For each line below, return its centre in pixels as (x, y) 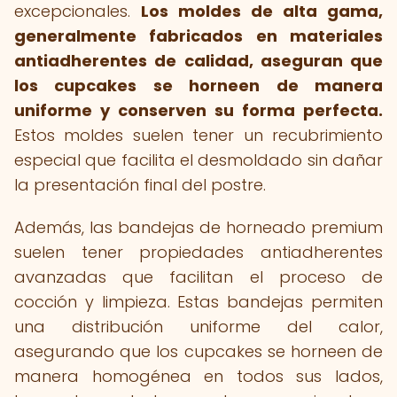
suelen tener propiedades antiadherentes (198, 252)
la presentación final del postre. (140, 185)
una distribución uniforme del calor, (198, 327)
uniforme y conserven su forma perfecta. (198, 110)
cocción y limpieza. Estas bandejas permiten (198, 302)
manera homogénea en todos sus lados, (198, 376)
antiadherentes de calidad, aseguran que (198, 61)
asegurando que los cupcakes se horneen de (198, 351)
